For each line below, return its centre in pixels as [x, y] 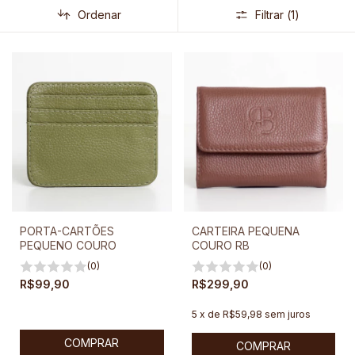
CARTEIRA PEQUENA [245, 231]
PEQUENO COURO [68, 246]
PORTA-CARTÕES [67, 231]
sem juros [287, 315]
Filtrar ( [273, 14]
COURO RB [220, 246]
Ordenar [99, 14]
